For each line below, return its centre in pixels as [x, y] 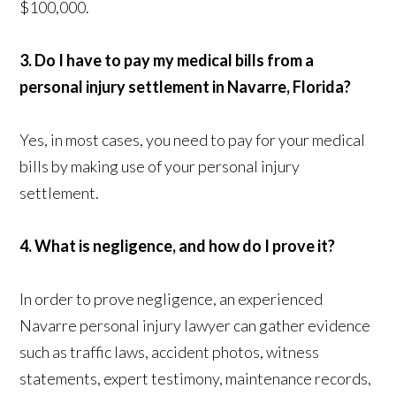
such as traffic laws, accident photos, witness [170, 352]
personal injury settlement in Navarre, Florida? [186, 87]
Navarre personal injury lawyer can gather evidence [195, 326]
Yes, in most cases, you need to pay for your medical [193, 140]
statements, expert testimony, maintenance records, [196, 379]
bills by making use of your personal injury [160, 167]
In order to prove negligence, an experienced [171, 299]
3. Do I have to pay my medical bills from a [167, 61]
